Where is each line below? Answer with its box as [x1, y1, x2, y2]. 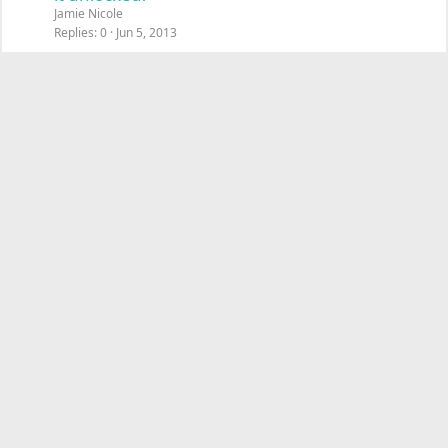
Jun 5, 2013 [116, 24, 178, 41]
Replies [54, 24, 95, 41]
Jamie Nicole [54, 5, 124, 22]
